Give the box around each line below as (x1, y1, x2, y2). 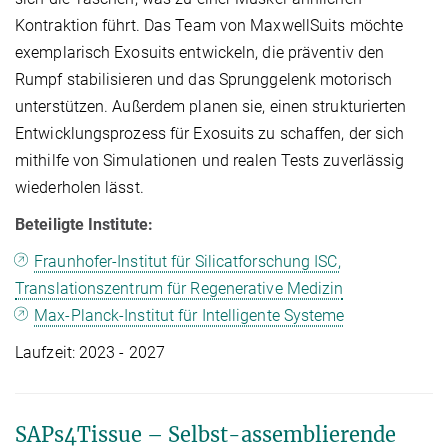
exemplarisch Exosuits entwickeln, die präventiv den (15, 42, 385, 62)
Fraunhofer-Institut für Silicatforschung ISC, (34, 251, 341, 271)
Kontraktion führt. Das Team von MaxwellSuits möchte (15, 15, 404, 35)
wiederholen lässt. (15, 177, 144, 197)
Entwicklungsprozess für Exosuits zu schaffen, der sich (15, 123, 405, 143)
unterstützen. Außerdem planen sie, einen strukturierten (15, 96, 407, 116)
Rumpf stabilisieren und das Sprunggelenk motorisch (15, 69, 393, 89)
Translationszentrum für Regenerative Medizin (15, 278, 344, 298)
